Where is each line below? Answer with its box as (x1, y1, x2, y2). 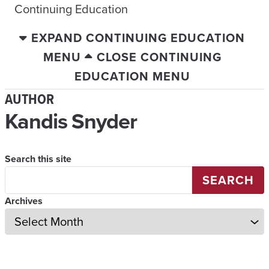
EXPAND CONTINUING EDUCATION (31, 29, 245, 46)
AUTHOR (5, 88, 54, 110)
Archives (5, 194, 43, 208)
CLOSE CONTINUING (96, 48, 222, 65)
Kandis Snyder (5, 105, 137, 136)
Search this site (5, 152, 71, 166)
